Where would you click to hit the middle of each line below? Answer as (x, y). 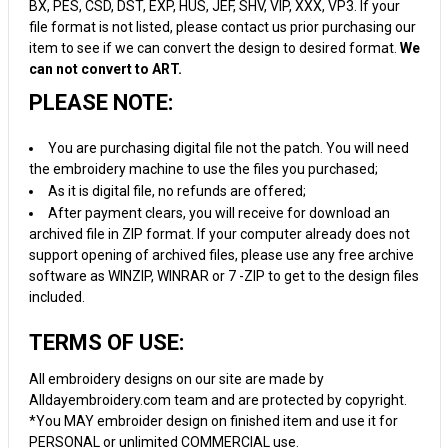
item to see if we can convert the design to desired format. (214, 48)
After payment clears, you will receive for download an (218, 212)
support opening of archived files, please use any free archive (221, 254)
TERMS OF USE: (106, 342)
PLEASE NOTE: (100, 102)
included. (56, 296)
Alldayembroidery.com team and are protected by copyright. (217, 399)
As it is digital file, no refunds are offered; (176, 190)
